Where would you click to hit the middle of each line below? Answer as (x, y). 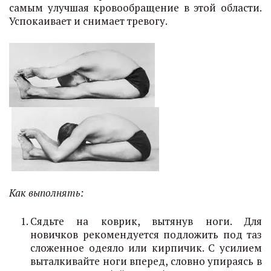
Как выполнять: (46, 193)
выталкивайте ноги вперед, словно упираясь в (146, 261)
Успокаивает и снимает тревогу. (88, 21)
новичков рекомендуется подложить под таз (146, 234)
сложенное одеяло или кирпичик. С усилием (146, 248)
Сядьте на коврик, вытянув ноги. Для (146, 221)
